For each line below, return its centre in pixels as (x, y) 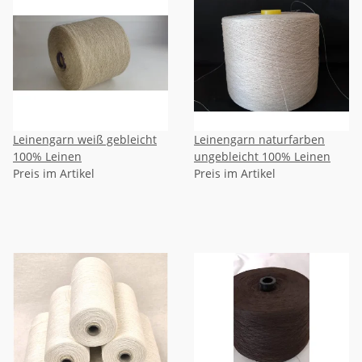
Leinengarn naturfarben (259, 139)
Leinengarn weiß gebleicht (45, 139)
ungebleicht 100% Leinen (262, 156)
